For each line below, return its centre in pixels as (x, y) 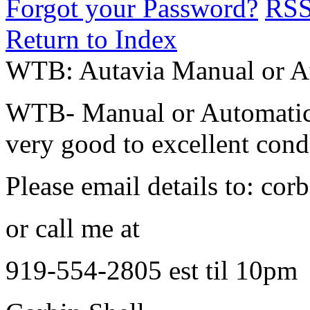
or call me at (73, 228)
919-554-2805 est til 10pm (152, 270)
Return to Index (91, 39)
